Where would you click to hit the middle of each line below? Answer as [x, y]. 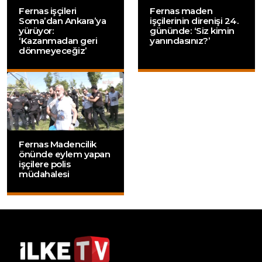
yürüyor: [36, 31]
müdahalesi [44, 174]
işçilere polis [44, 164]
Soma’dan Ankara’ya [62, 21]
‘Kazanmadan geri [58, 41]
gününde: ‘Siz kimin [192, 31]
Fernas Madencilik [58, 144]
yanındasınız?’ [180, 41]
